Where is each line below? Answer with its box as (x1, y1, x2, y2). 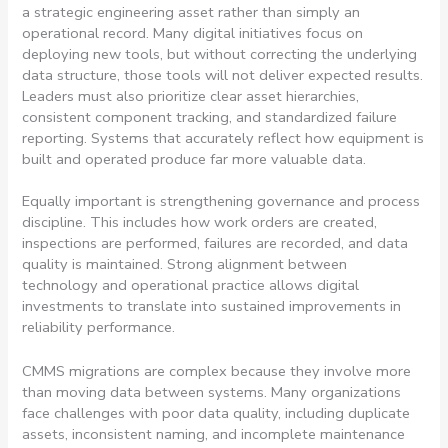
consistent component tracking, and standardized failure (22, 107, 398, 128)
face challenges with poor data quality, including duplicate (22, 403, 411, 424)
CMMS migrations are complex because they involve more (22, 361, 412, 382)
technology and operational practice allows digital (22, 275, 360, 296)
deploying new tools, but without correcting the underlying (22, 44, 418, 65)
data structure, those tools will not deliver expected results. (22, 65, 424, 86)
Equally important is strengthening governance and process (22, 191, 421, 212)
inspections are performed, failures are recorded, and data (22, 233, 409, 254)
